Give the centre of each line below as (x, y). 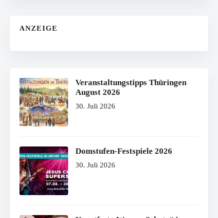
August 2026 (98, 92)
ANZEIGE (38, 28)
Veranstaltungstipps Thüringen (131, 83)
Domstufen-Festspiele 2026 (124, 151)
